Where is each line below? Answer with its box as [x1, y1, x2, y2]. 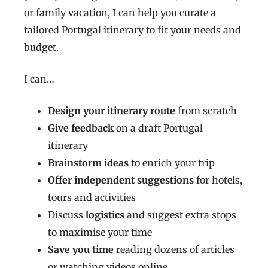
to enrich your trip [129, 157, 215, 169]
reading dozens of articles [114, 243, 234, 256]
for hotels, [194, 174, 242, 187]
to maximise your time [48, 226, 152, 239]
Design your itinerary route [48, 105, 178, 117]
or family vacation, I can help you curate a [24, 7, 216, 19]
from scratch [178, 105, 237, 117]
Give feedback [48, 122, 114, 135]
